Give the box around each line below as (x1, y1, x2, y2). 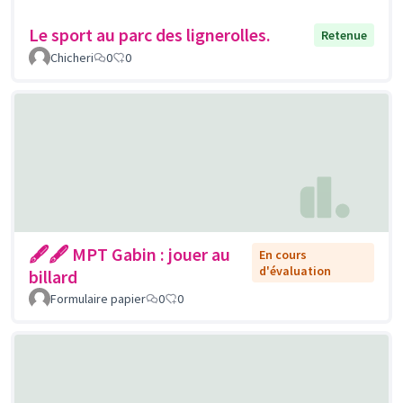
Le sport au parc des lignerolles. (29, 23, 271, 47)
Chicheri (50, 49, 94, 67)
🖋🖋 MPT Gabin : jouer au (29, 242, 230, 265)
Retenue (321, 27, 367, 44)
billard (29, 264, 77, 288)
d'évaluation (259, 262, 332, 279)
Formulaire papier (50, 290, 146, 307)
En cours (259, 246, 308, 263)
